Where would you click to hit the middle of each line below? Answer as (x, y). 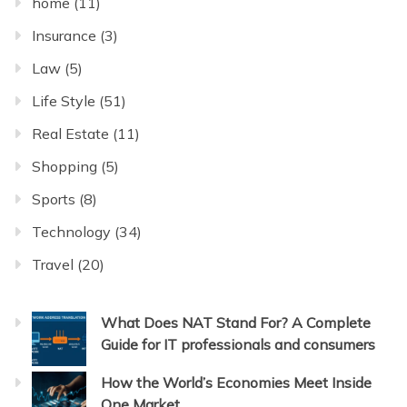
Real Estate (70, 134)
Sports (54, 199)
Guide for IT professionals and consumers (238, 345)
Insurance (64, 36)
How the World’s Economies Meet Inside (236, 383)
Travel (53, 265)
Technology (71, 232)
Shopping (65, 167)
